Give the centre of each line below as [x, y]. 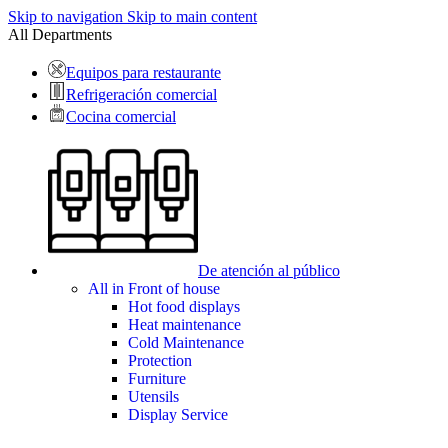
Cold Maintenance [186, 342]
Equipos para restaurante [143, 72]
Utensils [153, 396]
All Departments [60, 34]
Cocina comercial [121, 116]
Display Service [178, 414]
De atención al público [269, 270]
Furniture [157, 378]
